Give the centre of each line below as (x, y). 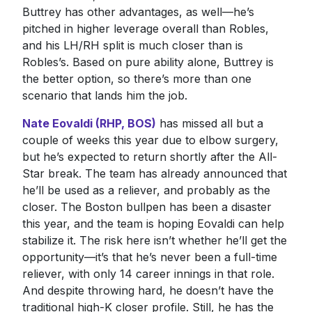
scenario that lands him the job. (104, 95)
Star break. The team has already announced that (154, 173)
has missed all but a (209, 123)
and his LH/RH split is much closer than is (132, 45)
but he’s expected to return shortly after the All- (149, 156)
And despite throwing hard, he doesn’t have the (148, 290)
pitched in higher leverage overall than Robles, (145, 28)
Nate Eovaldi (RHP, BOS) (89, 123)
